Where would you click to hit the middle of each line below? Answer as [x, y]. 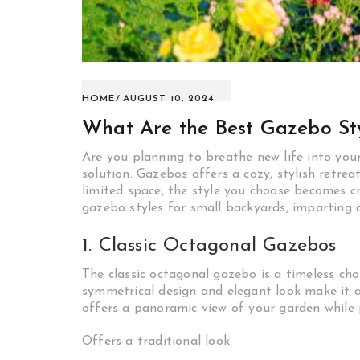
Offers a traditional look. [157, 342]
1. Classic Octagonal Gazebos [209, 246]
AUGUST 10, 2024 [169, 99]
